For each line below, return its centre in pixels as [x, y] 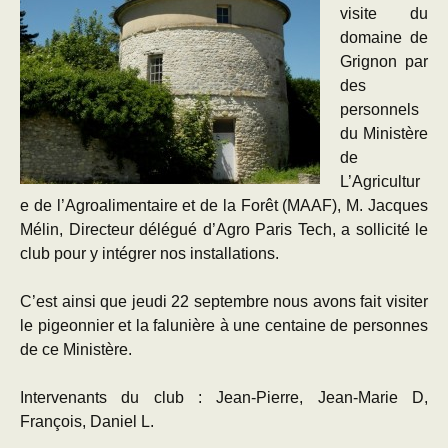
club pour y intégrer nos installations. [149, 253]
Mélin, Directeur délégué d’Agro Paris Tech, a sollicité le [224, 229]
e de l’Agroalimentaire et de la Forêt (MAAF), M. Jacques [224, 205]
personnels [381, 109]
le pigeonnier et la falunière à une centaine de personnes [224, 325]
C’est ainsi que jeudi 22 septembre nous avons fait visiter [224, 301]
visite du [384, 13]
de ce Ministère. [76, 349]
